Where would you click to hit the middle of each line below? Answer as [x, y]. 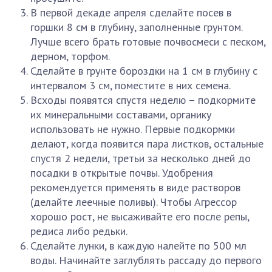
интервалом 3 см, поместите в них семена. [131, 85]
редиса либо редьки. [79, 231]
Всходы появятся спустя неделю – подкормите [143, 100]
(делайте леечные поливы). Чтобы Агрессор [134, 202]
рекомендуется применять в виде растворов [135, 187]
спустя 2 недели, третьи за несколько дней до [141, 158]
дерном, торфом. [70, 56]
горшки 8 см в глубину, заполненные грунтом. [136, 27]
